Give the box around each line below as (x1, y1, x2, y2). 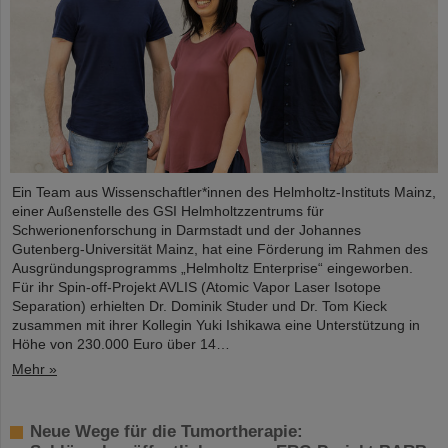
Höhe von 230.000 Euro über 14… (12, 336, 230, 353)
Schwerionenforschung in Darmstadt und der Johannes (12, 222, 361, 239)
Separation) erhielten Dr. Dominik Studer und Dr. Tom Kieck (12, 298, 387, 315)
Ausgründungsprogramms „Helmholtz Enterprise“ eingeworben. (12, 260, 413, 277)
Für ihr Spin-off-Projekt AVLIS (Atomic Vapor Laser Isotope (12, 279, 381, 296)
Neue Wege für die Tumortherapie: (30, 422, 303, 442)
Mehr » (12, 361, 57, 378)
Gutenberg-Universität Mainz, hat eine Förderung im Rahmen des (12, 241, 428, 258)
